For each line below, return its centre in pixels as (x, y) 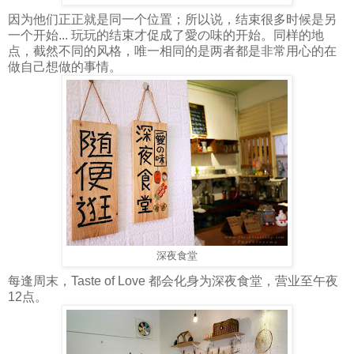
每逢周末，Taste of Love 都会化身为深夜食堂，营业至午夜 (173, 281)
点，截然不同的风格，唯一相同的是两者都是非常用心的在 (172, 51)
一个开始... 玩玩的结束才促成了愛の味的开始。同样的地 (166, 35)
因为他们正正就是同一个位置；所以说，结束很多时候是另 (172, 19)
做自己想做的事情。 (65, 66)
